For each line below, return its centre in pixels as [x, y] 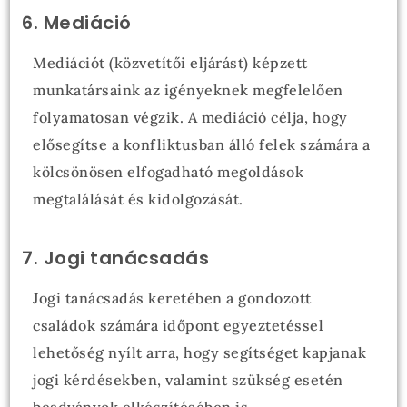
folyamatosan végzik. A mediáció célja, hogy [190, 117]
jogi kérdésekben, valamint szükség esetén [188, 380]
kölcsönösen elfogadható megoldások [169, 172]
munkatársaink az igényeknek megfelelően [188, 90]
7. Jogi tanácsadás [116, 258]
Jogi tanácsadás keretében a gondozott [172, 298]
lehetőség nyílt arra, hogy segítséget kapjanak [200, 352]
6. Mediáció [77, 23]
